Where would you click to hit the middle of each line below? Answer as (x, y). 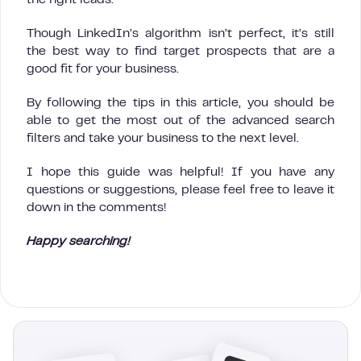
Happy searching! (78, 241)
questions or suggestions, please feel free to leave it (180, 190)
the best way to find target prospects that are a (180, 51)
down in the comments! (96, 207)
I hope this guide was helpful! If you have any (180, 172)
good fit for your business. (104, 69)
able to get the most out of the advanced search (180, 120)
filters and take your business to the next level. (163, 138)
